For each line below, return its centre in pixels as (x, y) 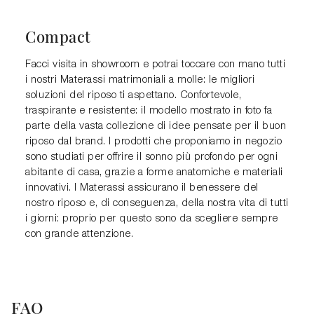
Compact (58, 36)
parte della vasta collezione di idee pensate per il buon (156, 127)
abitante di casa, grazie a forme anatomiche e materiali (154, 173)
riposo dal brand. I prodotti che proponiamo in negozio (153, 142)
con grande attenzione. (79, 234)
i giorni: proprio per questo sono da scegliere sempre (152, 219)
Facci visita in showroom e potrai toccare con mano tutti (155, 65)
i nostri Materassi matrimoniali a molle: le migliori (140, 80)
